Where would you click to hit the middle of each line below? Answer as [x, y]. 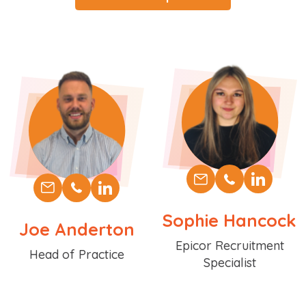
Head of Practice [76, 254]
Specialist [229, 263]
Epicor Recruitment [229, 246]
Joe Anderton [76, 229]
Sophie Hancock [229, 221]
